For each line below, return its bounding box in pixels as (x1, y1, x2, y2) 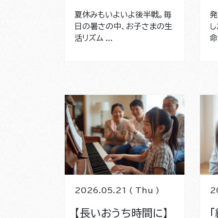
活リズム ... (74, 34, 113, 42)
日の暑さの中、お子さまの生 (74, 22, 172, 30)
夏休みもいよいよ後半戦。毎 (74, 10, 171, 18)
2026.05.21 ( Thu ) (74, 186, 160, 194)
